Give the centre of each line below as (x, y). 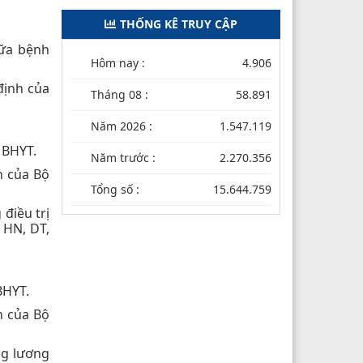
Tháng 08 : (120, 94)
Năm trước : (123, 157)
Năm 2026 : (122, 126)
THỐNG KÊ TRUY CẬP (179, 23)
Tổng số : (115, 189)
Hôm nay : (118, 62)
